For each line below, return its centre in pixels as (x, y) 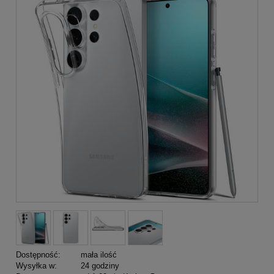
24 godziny (100, 265)
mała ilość (98, 254)
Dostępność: (38, 254)
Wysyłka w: (36, 265)
